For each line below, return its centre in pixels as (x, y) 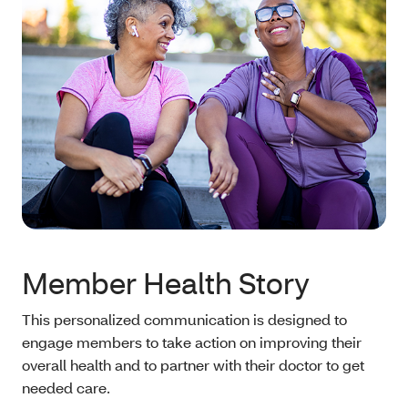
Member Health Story (166, 283)
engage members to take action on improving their (192, 342)
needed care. (68, 388)
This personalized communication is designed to (184, 320)
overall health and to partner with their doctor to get (193, 365)
